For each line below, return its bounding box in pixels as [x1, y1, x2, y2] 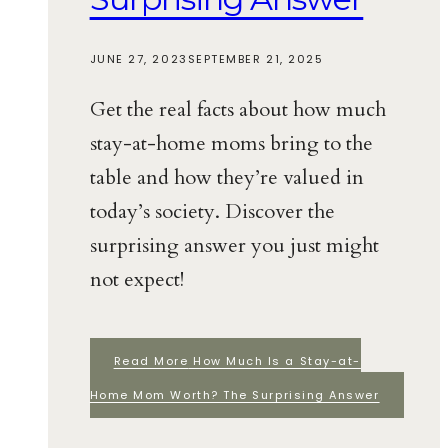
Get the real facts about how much [89, 95, 386, 123]
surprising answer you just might [89, 231, 379, 259]
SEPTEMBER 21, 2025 [187, 50, 324, 67]
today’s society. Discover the [89, 197, 335, 225]
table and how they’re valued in [89, 163, 364, 191]
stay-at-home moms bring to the [89, 129, 373, 157]
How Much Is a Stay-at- [188, 352, 361, 369]
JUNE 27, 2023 [89, 50, 188, 67]
